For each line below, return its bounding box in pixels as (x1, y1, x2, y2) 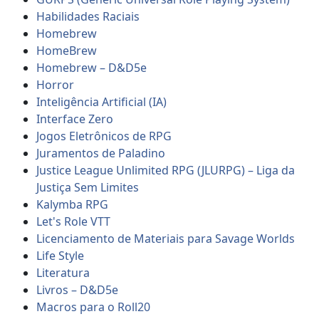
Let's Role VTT (36, 213, 111, 229)
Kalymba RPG (36, 196, 109, 212)
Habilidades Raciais (36, 8, 140, 24)
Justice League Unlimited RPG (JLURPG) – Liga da (36, 162, 296, 178)
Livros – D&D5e (36, 281, 119, 298)
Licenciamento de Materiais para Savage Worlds (36, 230, 296, 246)
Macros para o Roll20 (36, 298, 151, 315)
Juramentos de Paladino (36, 145, 166, 161)
